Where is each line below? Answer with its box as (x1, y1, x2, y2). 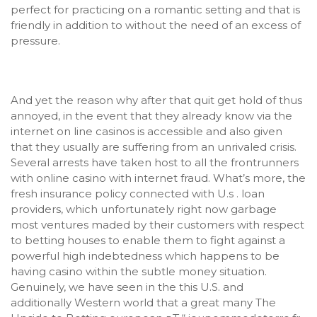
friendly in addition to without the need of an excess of (11, 18, 301, 32)
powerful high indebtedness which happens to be (11, 249, 279, 263)
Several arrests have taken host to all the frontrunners (11, 156, 299, 169)
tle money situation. (161, 265, 267, 278)
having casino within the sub (11, 265, 161, 278)
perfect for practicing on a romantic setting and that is (11, 3, 300, 16)
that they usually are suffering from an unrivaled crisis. (11, 140, 296, 154)
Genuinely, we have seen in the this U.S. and (11, 280, 243, 294)
